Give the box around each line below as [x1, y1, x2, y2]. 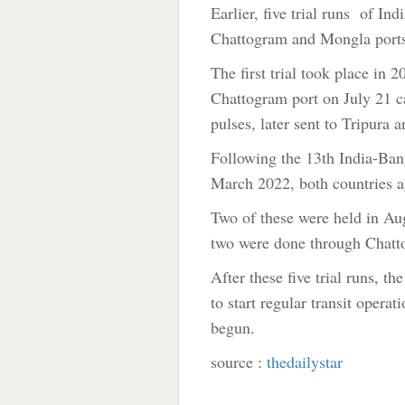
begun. [211, 316, 255, 338]
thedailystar [267, 350, 343, 372]
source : [211, 350, 267, 372]
